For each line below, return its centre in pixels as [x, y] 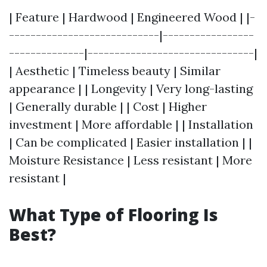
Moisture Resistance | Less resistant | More [131, 160]
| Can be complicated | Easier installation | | [131, 142]
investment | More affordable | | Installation [131, 124]
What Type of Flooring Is [114, 215]
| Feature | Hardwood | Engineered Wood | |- [132, 17]
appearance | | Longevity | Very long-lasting [131, 89]
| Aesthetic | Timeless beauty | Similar [115, 71]
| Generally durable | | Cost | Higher [108, 106]
